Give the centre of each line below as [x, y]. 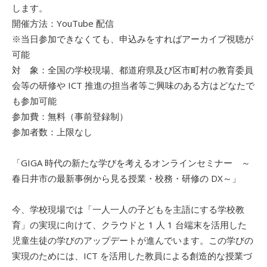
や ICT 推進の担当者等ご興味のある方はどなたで [156, 85]
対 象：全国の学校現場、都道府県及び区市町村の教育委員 [133, 70]
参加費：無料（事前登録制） [70, 116]
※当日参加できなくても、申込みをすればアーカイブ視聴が [133, 39]
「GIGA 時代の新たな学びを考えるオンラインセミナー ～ [131, 163]
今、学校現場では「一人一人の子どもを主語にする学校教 [128, 209]
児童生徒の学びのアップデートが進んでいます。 [110, 240]
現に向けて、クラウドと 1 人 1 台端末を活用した [147, 225]
